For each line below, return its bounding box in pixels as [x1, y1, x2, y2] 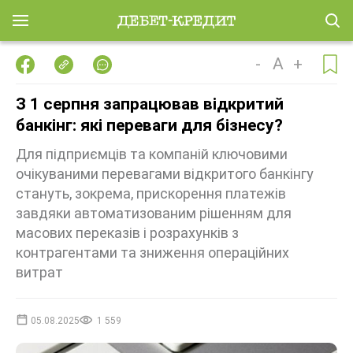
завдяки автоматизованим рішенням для [16, 205, 292, 221]
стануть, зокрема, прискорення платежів [16, 185, 286, 202]
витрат [16, 264, 63, 281]
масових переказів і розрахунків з [16, 225, 239, 241]
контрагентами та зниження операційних [16, 244, 289, 261]
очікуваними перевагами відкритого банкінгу [16, 165, 314, 182]
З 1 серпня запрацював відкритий [16, 95, 284, 113]
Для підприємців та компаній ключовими [16, 146, 288, 162]
